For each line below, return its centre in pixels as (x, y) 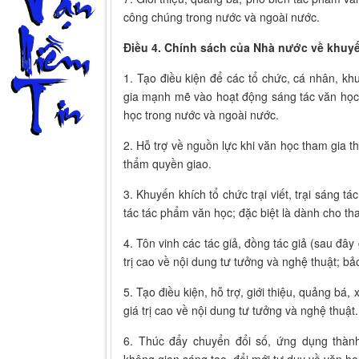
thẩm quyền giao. (167, 164)
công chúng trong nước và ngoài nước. (222, 17)
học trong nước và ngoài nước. (201, 115)
